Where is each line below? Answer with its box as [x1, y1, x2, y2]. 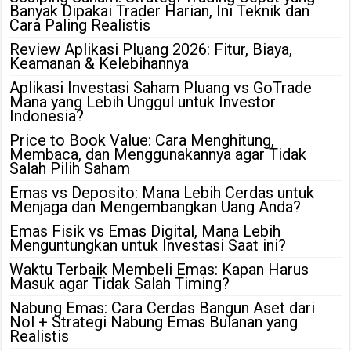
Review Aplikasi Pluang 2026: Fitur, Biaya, [9, 39, 293, 59]
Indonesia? [9, 106, 85, 125]
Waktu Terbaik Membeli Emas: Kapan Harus [9, 259, 309, 279]
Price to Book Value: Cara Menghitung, [9, 130, 275, 150]
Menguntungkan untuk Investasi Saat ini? [9, 235, 287, 255]
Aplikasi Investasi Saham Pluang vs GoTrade [9, 78, 313, 97]
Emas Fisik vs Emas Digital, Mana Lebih [9, 221, 281, 241]
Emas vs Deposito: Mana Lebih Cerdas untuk [9, 183, 315, 202]
